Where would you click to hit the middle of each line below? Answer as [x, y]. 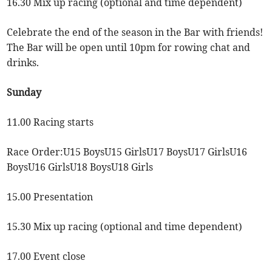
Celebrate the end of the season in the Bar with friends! [135, 32]
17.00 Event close [46, 257]
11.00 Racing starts [50, 122]
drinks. [23, 63]
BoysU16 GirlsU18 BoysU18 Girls [80, 167]
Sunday [24, 93]
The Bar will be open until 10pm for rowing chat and [129, 48]
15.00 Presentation [50, 197]
